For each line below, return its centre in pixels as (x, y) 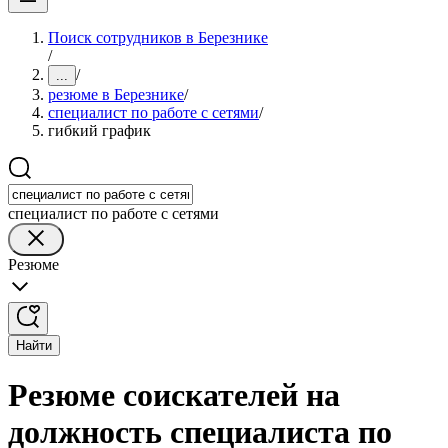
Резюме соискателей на (174, 395)
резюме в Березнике (116, 94)
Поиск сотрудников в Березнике (158, 37)
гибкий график (99, 130)
